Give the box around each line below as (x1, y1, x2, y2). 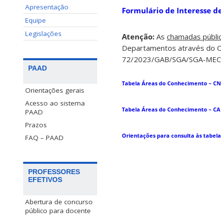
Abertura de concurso (25, 197, 93, 207)
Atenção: (122, 32, 156, 42)
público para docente (25, 206, 91, 216)
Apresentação (25, 2, 69, 11)
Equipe (25, 16, 46, 25)
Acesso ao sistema (25, 99, 85, 108)
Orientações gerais (25, 86, 84, 95)
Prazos (25, 120, 47, 130)
